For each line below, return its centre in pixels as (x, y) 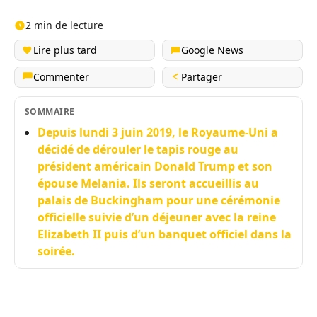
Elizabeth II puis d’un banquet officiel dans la (165, 234)
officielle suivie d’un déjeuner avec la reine (157, 217)
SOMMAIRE (50, 111)
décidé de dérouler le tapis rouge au (138, 149)
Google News (212, 50)
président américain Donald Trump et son (155, 166)
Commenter (61, 77)
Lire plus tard (65, 50)
